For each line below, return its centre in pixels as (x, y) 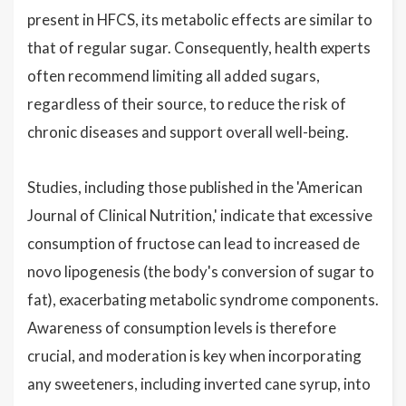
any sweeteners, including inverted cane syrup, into (199, 384)
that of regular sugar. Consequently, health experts (199, 48)
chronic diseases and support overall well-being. (188, 132)
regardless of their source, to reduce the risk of (187, 104)
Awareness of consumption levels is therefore (182, 328)
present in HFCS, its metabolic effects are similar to (200, 19)
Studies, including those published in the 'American (195, 187)
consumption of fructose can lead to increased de (193, 243)
